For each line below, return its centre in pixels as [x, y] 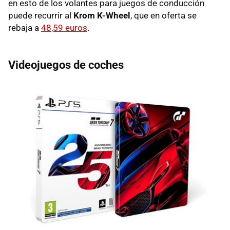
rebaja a [25, 28]
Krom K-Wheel [102, 16]
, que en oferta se [164, 16]
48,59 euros [64, 28]
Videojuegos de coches [66, 65]
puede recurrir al [41, 16]
